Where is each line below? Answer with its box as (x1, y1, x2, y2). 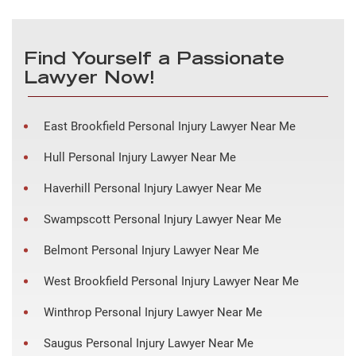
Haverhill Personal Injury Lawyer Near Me (44, 180, 261, 195)
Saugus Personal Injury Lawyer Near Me (44, 335, 253, 350)
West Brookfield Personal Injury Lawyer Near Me (44, 273, 299, 288)
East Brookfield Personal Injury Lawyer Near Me (44, 118, 296, 133)
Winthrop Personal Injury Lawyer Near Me (44, 304, 262, 319)
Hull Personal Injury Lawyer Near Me (44, 149, 236, 164)
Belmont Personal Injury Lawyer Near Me (44, 242, 259, 257)
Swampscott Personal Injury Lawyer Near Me (44, 211, 281, 226)
